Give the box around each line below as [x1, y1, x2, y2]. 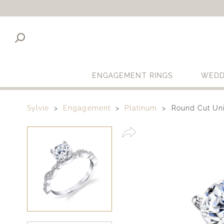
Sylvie [26, 104, 49, 112]
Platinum [124, 104, 157, 112]
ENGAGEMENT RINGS [91, 71, 173, 80]
